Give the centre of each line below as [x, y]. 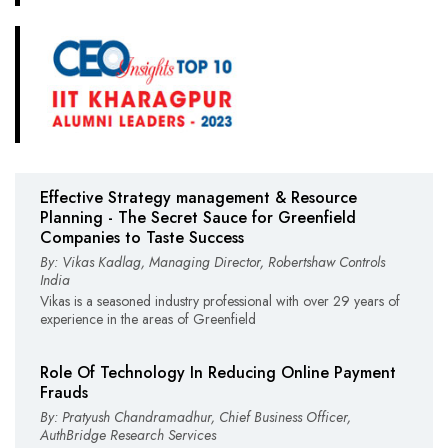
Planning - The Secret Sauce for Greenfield [198, 217]
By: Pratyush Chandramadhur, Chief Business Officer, [195, 416]
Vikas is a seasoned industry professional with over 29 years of [220, 300]
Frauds [64, 392]
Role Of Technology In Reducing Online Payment [218, 372]
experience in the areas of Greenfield [148, 318]
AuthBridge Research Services [128, 434]
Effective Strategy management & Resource [198, 197]
